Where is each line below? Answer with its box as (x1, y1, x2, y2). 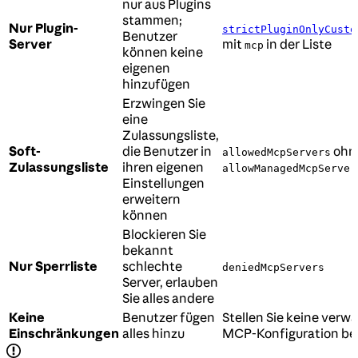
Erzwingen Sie (122, 95, 205, 112)
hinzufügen (122, 76, 190, 93)
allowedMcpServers (222, 146, 331, 159)
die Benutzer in (122, 143, 212, 160)
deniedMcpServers (222, 261, 324, 274)
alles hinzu (122, 325, 185, 342)
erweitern (122, 191, 181, 208)
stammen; (122, 12, 182, 29)
